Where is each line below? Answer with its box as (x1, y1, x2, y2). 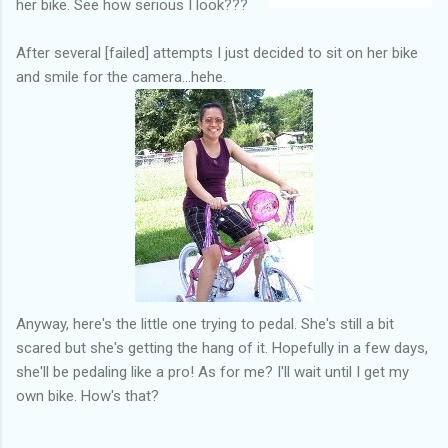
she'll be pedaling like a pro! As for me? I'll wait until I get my (16, 362, 409, 381)
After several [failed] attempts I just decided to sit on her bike (16, 43, 418, 62)
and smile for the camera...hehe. (16, 67, 226, 86)
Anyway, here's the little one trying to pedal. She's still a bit (16, 314, 394, 333)
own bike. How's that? (16, 386, 159, 405)
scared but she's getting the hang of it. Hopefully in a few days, (16, 338, 428, 357)
